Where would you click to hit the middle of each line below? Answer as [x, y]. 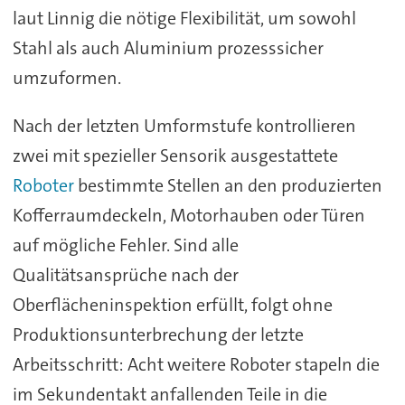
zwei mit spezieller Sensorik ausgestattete [175, 155]
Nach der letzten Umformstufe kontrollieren [184, 125]
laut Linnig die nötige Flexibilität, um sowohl [184, 18]
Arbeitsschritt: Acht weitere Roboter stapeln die [196, 364]
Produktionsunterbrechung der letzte [158, 334]
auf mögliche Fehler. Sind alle [125, 245]
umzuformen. [66, 77]
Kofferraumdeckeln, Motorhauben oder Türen [188, 215]
